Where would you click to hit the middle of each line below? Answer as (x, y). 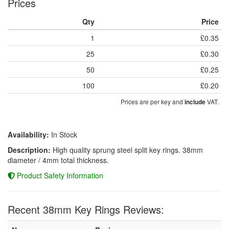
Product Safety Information (59, 175)
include (195, 102)
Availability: (28, 134)
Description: (29, 150)
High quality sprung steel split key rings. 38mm (127, 150)
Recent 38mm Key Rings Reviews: (86, 209)
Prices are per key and (153, 101)
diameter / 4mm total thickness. (58, 160)
